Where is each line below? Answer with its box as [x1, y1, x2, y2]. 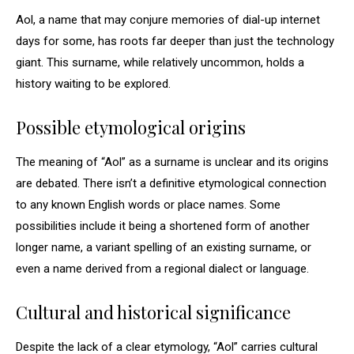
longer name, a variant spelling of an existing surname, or [16, 240, 311, 254]
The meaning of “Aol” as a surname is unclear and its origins [16, 155, 329, 169]
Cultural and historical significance [16, 300, 291, 324]
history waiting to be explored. [16, 77, 171, 91]
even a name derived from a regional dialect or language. [16, 262, 309, 276]
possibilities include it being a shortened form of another [16, 219, 310, 233]
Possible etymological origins [16, 115, 246, 139]
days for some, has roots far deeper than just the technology [16, 34, 334, 48]
